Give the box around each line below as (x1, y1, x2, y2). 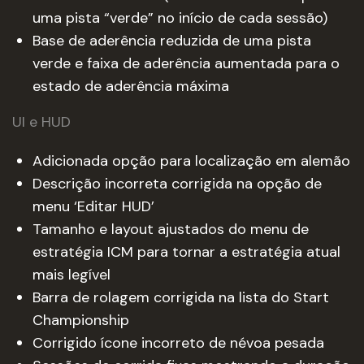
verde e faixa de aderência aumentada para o (32, 54, 340, 73)
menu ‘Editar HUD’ (32, 197, 154, 216)
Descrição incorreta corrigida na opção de (32, 174, 322, 193)
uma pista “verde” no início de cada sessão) (32, 8, 327, 28)
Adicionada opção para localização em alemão (32, 151, 350, 171)
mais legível (32, 265, 110, 284)
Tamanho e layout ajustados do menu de (32, 219, 309, 239)
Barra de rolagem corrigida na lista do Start (32, 288, 329, 307)
